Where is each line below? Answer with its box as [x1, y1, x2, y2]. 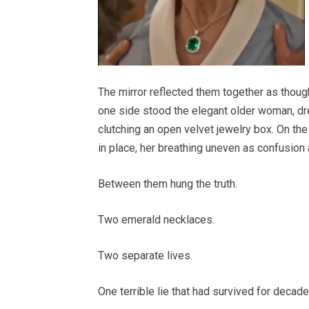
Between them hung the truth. [98, 177, 237, 191]
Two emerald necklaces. [98, 213, 215, 227]
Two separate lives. [98, 249, 192, 263]
